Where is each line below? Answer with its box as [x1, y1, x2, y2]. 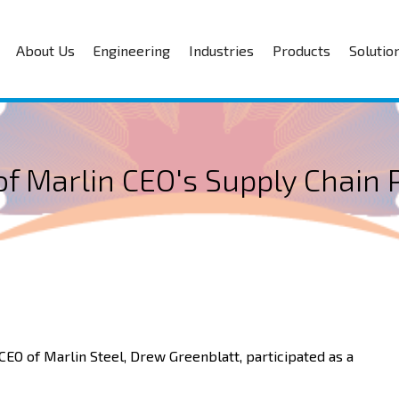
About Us [15, 42, 75, 59]
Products [273, 42, 331, 59]
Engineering [93, 42, 171, 59]
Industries [189, 42, 255, 59]
